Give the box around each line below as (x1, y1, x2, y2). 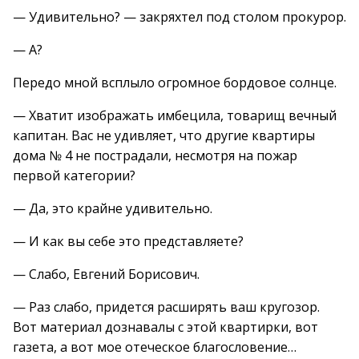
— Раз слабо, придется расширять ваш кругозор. (13, 298, 320, 316)
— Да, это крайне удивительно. (13, 200, 212, 217)
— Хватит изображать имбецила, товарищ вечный (13, 107, 337, 124)
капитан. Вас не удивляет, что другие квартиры (13, 127, 315, 144)
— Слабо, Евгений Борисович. (13, 265, 200, 283)
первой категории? (13, 167, 135, 184)
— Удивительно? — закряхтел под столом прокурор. (13, 8, 346, 26)
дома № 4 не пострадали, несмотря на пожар (13, 147, 297, 164)
